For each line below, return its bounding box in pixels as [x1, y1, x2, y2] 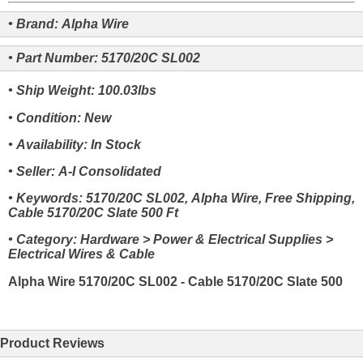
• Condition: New [8, 110, 111, 125]
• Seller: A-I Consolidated [8, 164, 161, 178]
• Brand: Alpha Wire [8, 17, 129, 32]
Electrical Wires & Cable [8, 247, 155, 262]
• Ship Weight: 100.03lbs [8, 83, 156, 98]
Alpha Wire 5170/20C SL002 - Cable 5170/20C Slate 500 [8, 274, 343, 288]
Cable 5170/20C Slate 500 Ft [8, 206, 178, 220]
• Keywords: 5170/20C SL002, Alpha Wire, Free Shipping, [8, 191, 355, 206]
